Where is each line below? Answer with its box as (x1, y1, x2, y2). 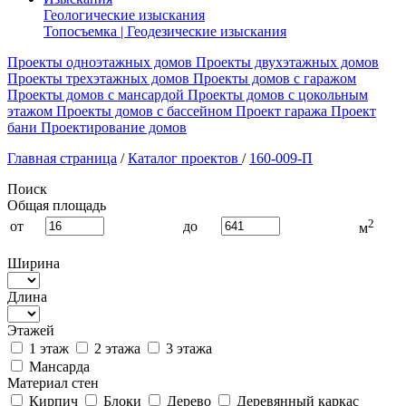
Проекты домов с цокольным (188, 87, 368, 102)
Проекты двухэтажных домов (196, 54, 379, 70)
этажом (7, 103, 53, 119)
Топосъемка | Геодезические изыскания (43, 24, 286, 39)
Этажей (7, 323, 54, 338)
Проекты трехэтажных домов (7, 71, 189, 86)
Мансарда (25, 359, 90, 374)
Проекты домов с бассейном (56, 103, 232, 119)
